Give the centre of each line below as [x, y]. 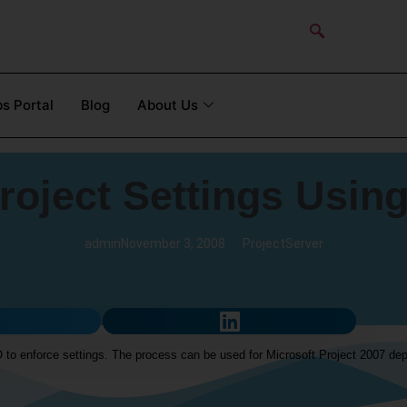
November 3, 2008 [173, 243]
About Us [168, 105]
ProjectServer [283, 243]
